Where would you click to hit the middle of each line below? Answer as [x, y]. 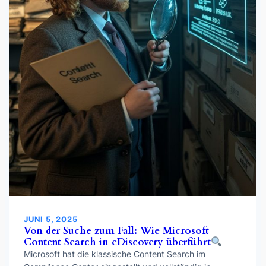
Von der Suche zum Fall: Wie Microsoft [116, 231]
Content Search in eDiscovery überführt [117, 242]
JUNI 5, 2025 [51, 219]
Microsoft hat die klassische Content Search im [115, 254]
